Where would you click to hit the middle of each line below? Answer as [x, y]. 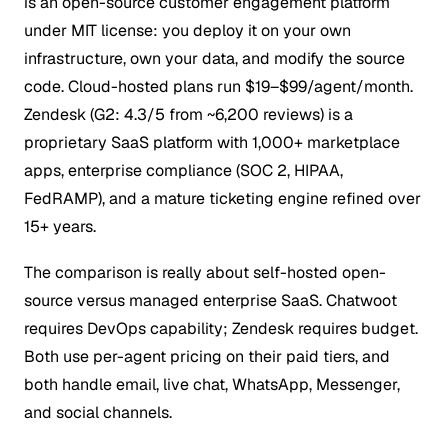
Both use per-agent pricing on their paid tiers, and [207, 356]
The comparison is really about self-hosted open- [205, 272]
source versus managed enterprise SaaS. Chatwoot [210, 300]
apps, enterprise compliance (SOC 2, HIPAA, [183, 170]
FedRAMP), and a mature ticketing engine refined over [222, 198]
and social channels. [98, 412]
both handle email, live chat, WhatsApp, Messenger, [212, 384]
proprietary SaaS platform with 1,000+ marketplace [212, 142]
